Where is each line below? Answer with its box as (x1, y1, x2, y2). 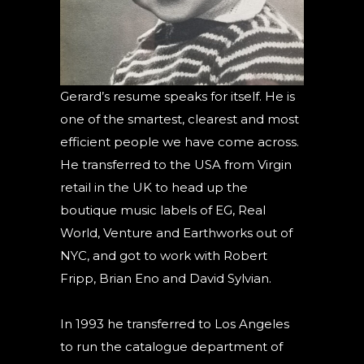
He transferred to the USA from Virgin (60, 157, 292, 172)
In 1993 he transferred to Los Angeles (60, 316, 289, 331)
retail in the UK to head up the (60, 180, 248, 195)
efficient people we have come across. (60, 134, 299, 149)
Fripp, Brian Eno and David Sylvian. (60, 271, 271, 286)
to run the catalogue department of (60, 339, 283, 354)
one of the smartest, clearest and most (60, 111, 299, 127)
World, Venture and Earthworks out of (60, 225, 292, 240)
